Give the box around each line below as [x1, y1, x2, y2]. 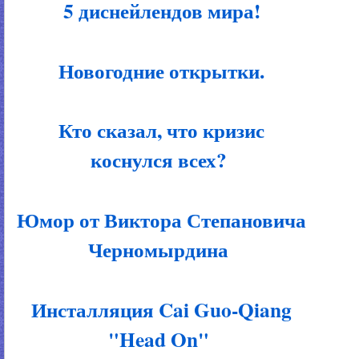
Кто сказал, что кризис [52, 115, 265, 146]
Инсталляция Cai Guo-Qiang [25, 294, 292, 325]
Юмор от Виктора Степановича [10, 204, 307, 235]
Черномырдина [88, 234, 229, 264]
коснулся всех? [90, 145, 227, 175]
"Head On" [107, 324, 209, 354]
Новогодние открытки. [52, 55, 265, 86]
